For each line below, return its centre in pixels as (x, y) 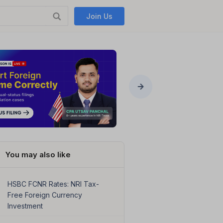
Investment (25, 206)
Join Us (100, 16)
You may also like (38, 155)
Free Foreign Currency (45, 195)
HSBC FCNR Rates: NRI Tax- (53, 184)
